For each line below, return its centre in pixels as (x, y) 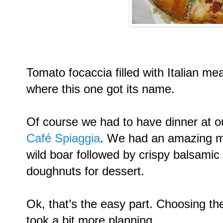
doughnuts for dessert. (85, 171)
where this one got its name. (101, 89)
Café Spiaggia (63, 138)
